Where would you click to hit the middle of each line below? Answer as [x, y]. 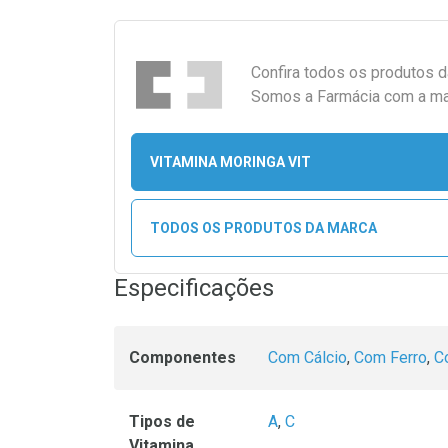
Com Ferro [390, 357]
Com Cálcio [307, 357]
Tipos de [162, 421]
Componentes [182, 357]
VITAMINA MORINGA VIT [230, 161]
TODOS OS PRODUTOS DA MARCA [263, 227]
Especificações [194, 288]
